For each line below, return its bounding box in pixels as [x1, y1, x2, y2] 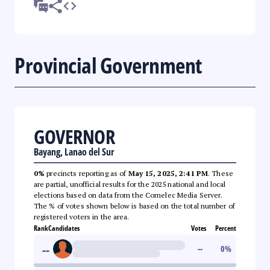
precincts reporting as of [45, 168, 128, 178]
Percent [215, 222, 236, 233]
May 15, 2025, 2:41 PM [128, 168, 209, 178]
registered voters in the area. [34, 212, 130, 221]
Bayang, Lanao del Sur [34, 145, 115, 159]
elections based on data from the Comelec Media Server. [34, 190, 223, 199]
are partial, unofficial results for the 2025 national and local [34, 179, 226, 189]
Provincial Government [14, 50, 202, 80]
